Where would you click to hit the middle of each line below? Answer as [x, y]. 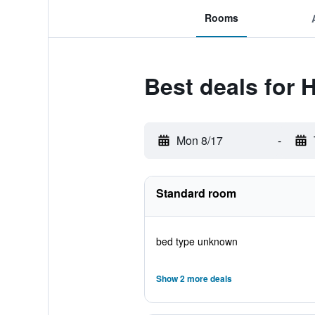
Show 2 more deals [194, 278]
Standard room [196, 193]
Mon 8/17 [199, 140]
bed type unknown [197, 241]
